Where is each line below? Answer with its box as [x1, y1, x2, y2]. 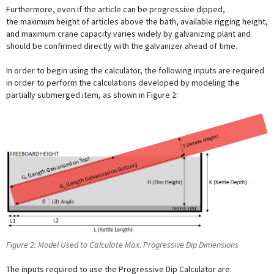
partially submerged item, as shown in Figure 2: [6, 89, 178, 101]
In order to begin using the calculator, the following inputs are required [6, 65, 264, 76]
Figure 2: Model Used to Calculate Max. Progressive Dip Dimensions [6, 239, 239, 250]
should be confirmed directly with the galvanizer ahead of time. [6, 40, 237, 52]
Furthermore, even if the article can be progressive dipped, [6, 4, 225, 15]
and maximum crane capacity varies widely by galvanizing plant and [6, 28, 251, 40]
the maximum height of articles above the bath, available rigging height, [6, 16, 268, 28]
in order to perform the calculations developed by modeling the [6, 77, 240, 89]
